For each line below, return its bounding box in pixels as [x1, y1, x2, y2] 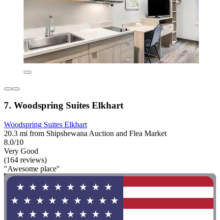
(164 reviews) [4, 155, 47, 164]
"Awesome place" [4, 164, 60, 173]
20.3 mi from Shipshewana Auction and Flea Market [4, 129, 166, 137]
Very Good [4, 146, 38, 155]
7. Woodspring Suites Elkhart [4, 100, 123, 110]
